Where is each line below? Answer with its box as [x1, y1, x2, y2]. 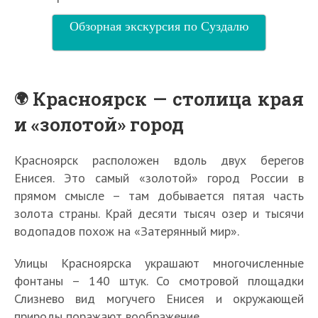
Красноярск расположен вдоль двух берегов [14, 151, 304, 168]
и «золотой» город [14, 111, 184, 136]
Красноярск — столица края [33, 86, 305, 111]
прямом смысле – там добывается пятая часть [14, 187, 304, 204]
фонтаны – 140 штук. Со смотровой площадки [14, 272, 304, 289]
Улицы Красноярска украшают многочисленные [14, 254, 304, 271]
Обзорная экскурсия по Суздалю [70, 16, 248, 34]
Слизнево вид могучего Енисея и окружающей [14, 290, 304, 307]
